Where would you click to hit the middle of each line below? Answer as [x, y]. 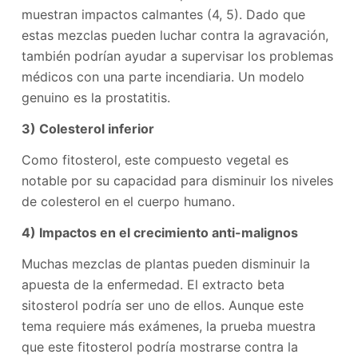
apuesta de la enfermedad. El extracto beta [153, 284]
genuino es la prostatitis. [95, 98]
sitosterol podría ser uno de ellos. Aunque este [162, 305]
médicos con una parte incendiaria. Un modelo [163, 77]
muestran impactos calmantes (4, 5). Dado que [163, 15]
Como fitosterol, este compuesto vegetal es [155, 160]
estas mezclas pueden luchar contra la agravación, [175, 36]
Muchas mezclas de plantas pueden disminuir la [165, 263]
